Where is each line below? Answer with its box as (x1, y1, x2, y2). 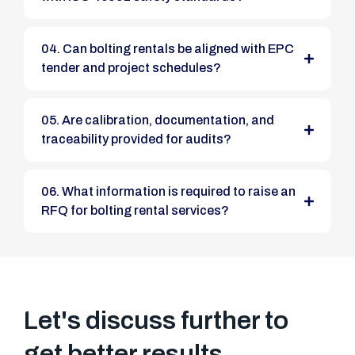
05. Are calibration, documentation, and (41, 113, 62, 127)
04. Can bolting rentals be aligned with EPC (41, 41, 63, 55)
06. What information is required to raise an (41, 184, 62, 198)
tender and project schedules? (41, 60, 221, 74)
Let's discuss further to (24, 306, 288, 334)
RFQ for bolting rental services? (41, 203, 229, 217)
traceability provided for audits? (41, 132, 231, 146)
